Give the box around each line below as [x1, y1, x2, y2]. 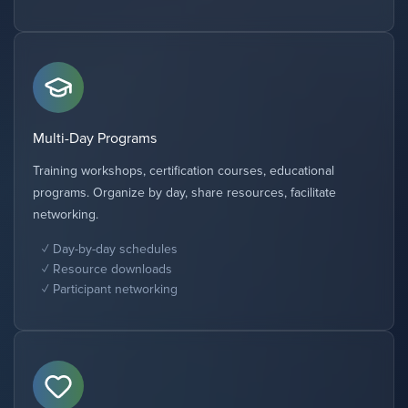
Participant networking [53, 281, 178, 297]
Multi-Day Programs [33, 129, 157, 148]
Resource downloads [53, 261, 172, 277]
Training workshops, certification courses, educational [33, 163, 334, 178]
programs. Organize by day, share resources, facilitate [33, 185, 336, 200]
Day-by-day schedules [53, 241, 178, 257]
